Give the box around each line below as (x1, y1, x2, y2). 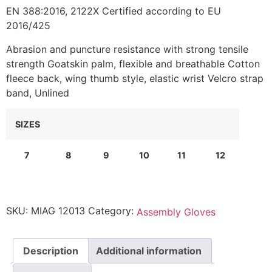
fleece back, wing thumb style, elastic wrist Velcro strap (6, 72, 263, 84)
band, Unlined (6, 86, 69, 99)
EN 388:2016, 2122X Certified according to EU (6, 5, 221, 18)
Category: (88, 204, 137, 217)
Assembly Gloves (137, 205, 216, 218)
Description (23, 245, 78, 257)
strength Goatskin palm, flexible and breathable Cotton (6, 57, 260, 70)
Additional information (96, 245, 202, 257)
